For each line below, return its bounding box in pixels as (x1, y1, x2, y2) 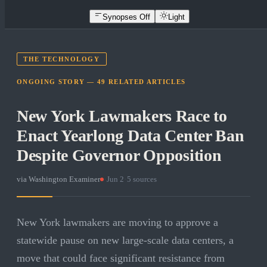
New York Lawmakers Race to (17, 107, 227, 126)
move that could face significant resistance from (17, 252, 225, 265)
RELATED (105, 78, 147, 86)
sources (131, 175, 157, 184)
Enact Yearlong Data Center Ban (17, 126, 244, 145)
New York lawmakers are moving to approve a (17, 216, 218, 229)
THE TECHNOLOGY (23, 55, 100, 63)
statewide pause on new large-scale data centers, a (17, 234, 234, 247)
